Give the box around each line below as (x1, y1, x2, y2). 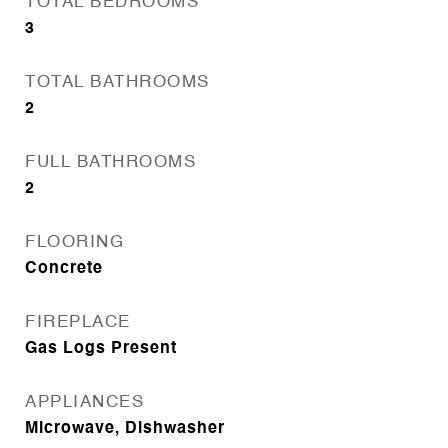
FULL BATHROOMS (25, 154, 196, 171)
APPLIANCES (25, 394, 144, 411)
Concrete (25, 261, 103, 277)
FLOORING (25, 234, 124, 251)
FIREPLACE (25, 314, 131, 331)
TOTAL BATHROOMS (25, 74, 210, 91)
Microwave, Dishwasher (25, 421, 225, 437)
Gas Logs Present (25, 341, 177, 357)
